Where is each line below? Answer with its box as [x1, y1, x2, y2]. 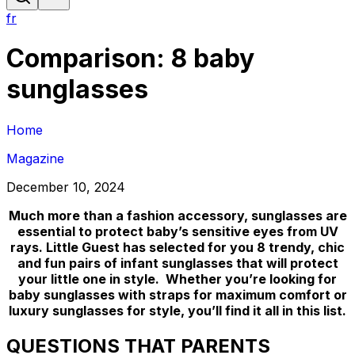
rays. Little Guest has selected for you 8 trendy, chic [10, 239, 345, 255]
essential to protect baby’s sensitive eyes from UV [17, 223, 338, 239]
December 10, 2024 [6, 178, 125, 195]
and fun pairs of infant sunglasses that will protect [17, 254, 338, 271]
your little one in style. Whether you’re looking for [18, 270, 337, 287]
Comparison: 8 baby [6, 43, 254, 74]
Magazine [6, 150, 64, 166]
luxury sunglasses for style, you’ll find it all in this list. [9, 302, 346, 319]
